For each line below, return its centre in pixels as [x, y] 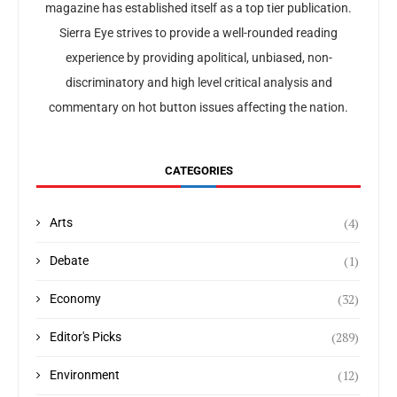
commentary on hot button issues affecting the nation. [198, 107]
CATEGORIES [198, 170]
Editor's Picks [86, 336]
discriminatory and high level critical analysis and [198, 82]
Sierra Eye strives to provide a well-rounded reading [198, 32]
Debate [69, 260]
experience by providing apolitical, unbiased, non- [198, 57]
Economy [75, 298]
